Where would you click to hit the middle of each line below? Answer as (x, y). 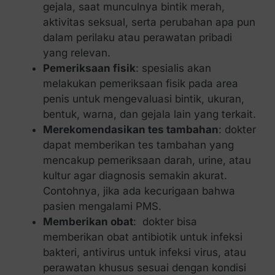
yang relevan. (76, 53)
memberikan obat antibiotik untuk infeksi (142, 237)
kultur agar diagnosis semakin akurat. (135, 176)
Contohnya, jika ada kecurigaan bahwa (139, 191)
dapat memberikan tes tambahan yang (138, 145)
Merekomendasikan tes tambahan (130, 130)
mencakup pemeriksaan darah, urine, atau (147, 161)
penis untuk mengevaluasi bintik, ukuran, (143, 99)
